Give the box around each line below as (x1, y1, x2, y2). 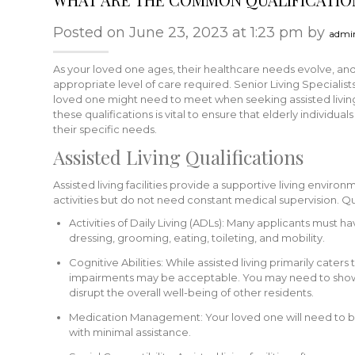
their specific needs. (53, 123, 157, 136)
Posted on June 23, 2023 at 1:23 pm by (53, 24, 329, 41)
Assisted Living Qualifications (53, 144, 303, 170)
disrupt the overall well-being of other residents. (69, 286, 314, 299)
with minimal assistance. (69, 326, 191, 338)
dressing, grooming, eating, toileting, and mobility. (69, 231, 325, 244)
